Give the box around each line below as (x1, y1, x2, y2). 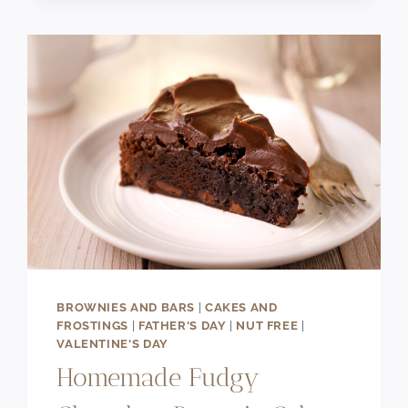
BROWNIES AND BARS (56, 300, 196, 314)
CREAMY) (133, 73, 194, 89)
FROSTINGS (56, 318, 128, 332)
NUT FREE (236, 318, 299, 332)
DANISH (133, 10, 187, 26)
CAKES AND (204, 300, 278, 314)
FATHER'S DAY (138, 318, 227, 332)
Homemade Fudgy (56, 362, 260, 393)
